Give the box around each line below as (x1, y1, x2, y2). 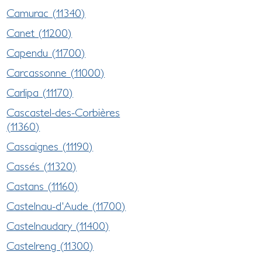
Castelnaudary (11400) (6, 219, 110, 232)
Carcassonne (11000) (6, 65, 105, 79)
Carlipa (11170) (6, 85, 74, 99)
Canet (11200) (6, 26, 73, 39)
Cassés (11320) (6, 159, 77, 173)
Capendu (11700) (6, 46, 86, 59)
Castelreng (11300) (6, 239, 94, 252)
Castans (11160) (6, 179, 79, 192)
